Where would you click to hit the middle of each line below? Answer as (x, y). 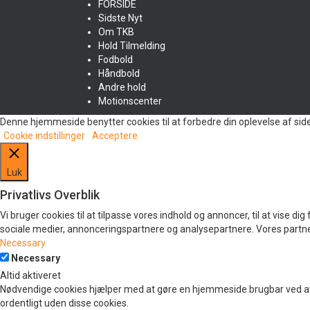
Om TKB (116, 32)
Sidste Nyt (120, 18)
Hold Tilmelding (132, 46)
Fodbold (116, 60)
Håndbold (119, 73)
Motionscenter (130, 101)
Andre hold (122, 87)
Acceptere (115, 136)
